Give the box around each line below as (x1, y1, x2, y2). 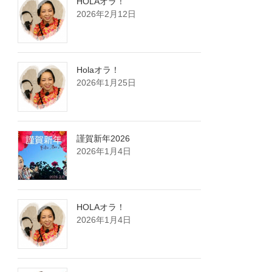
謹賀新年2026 (76, 134, 131, 144)
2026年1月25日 (76, 78, 137, 88)
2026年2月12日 (76, 9, 137, 19)
